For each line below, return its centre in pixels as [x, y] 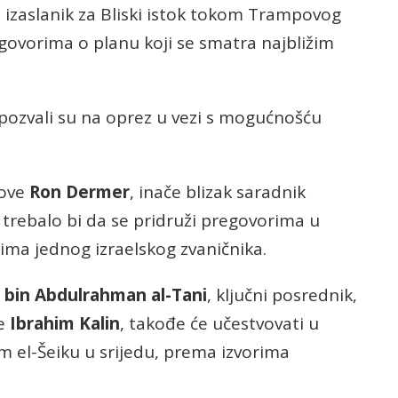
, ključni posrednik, [282, 295]
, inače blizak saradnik [218, 192]
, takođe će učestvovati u [219, 324]
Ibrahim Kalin [63, 324]
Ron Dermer [80, 192]
